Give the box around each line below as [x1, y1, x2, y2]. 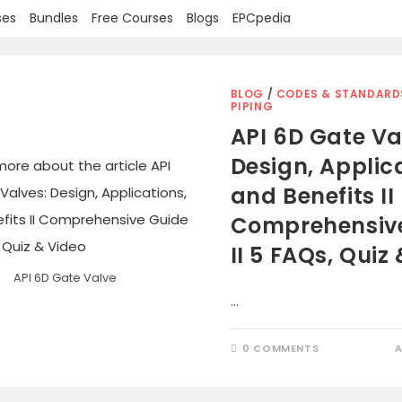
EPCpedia [232, 9, 292, 27]
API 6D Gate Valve [13, 268, 118, 286]
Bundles [30, 9, 79, 27]
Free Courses [92, 9, 174, 27]
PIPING [230, 99, 274, 114]
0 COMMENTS [242, 341, 319, 355]
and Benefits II [230, 181, 395, 211]
